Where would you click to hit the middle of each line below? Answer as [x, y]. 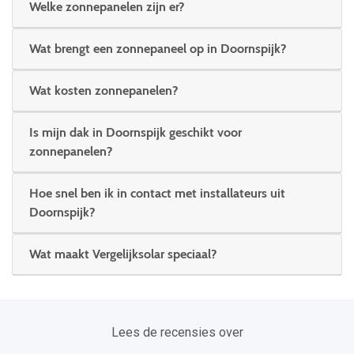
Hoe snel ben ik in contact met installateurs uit [157, 194]
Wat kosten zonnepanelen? [104, 91]
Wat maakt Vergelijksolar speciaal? [123, 254]
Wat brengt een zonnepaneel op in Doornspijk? [158, 48]
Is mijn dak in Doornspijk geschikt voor [136, 133]
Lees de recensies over [177, 333]
